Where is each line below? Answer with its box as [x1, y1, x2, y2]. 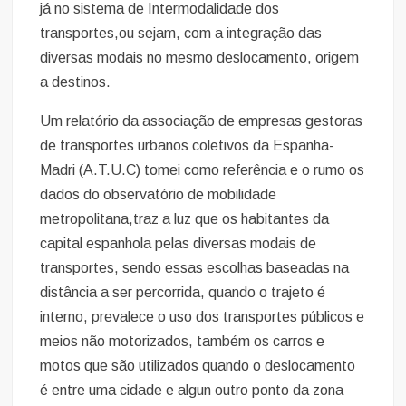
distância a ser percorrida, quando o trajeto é [40, 284, 326, 300]
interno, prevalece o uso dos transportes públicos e [40, 308, 365, 324]
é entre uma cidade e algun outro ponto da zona [40, 382, 344, 398]
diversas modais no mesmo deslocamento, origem [40, 49, 360, 65]
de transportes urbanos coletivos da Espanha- [40, 137, 335, 153]
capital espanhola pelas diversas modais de [40, 235, 317, 251]
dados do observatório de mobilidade [40, 186, 277, 202]
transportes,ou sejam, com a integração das [40, 24, 323, 41]
